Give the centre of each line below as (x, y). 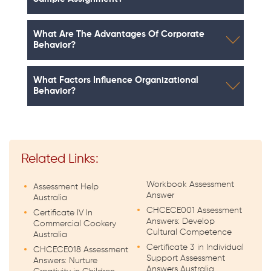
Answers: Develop (181, 222)
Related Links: (60, 160)
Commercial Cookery (75, 224)
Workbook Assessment (190, 185)
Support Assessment (186, 259)
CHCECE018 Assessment (81, 250)
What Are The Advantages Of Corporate (119, 34)
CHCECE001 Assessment (194, 211)
